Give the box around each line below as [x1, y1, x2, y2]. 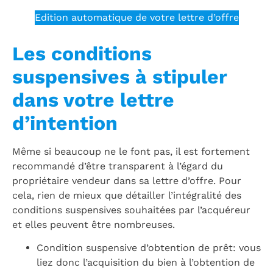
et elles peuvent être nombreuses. [12, 218, 175, 230]
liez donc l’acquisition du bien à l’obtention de [37, 257, 255, 269]
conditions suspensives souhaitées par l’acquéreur [12, 204, 250, 216]
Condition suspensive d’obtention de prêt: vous [37, 242, 261, 254]
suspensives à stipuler [12, 65, 227, 88]
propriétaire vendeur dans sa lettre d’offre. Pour [12, 174, 241, 186]
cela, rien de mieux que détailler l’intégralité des [12, 189, 241, 201]
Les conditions [12, 41, 152, 65]
